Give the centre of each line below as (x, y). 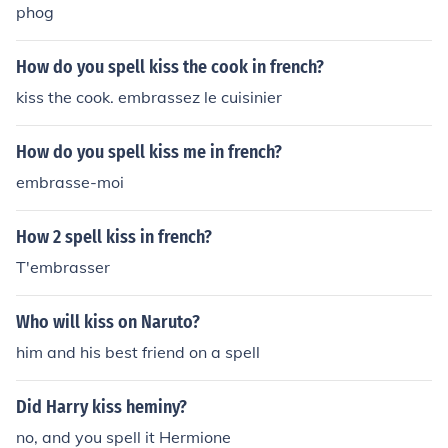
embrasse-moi (70, 182)
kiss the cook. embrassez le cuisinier (149, 97)
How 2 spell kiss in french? (114, 237)
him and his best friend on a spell (138, 352)
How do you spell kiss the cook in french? (170, 67)
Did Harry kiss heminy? (101, 407)
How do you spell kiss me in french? (149, 152)
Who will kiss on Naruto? (108, 322)
